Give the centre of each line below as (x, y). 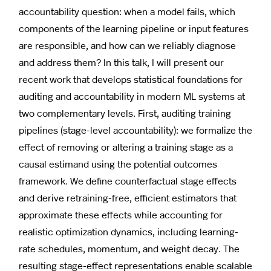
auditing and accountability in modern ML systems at (132, 96)
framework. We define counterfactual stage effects (128, 180)
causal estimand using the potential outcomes (118, 163)
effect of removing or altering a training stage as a (126, 146)
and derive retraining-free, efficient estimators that (128, 197)
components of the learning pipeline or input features (134, 28)
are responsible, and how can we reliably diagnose (127, 45)
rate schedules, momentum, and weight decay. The (129, 248)
